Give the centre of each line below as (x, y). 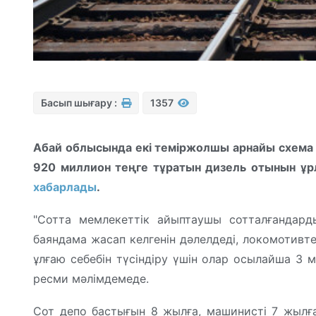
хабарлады (65, 187)
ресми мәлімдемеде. (93, 278)
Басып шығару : (80, 102)
